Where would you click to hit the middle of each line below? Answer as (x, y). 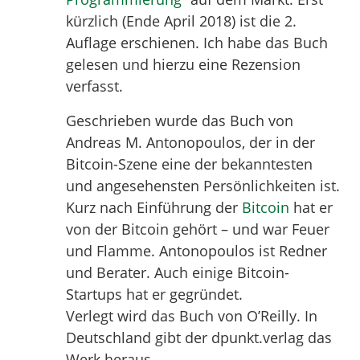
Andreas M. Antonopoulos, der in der (191, 142)
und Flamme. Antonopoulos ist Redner (197, 250)
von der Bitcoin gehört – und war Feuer (198, 229)
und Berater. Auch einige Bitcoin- (178, 272)
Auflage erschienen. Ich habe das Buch (197, 42)
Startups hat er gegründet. (155, 294)
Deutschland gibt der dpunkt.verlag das (199, 337)
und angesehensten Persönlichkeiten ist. (203, 185)
